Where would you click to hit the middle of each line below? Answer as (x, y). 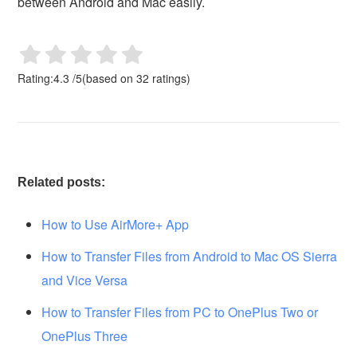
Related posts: (62, 182)
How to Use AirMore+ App (116, 224)
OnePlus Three (85, 335)
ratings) (170, 78)
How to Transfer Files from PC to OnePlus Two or (180, 312)
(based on (110, 78)
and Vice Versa (85, 280)
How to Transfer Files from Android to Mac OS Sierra (190, 256)
